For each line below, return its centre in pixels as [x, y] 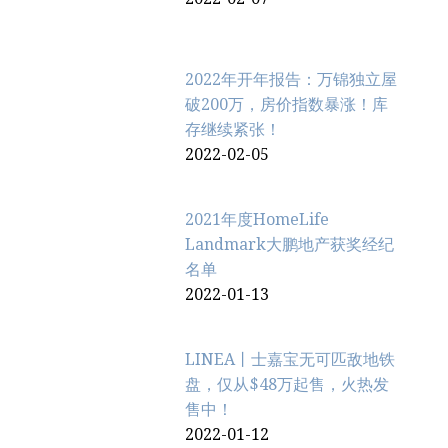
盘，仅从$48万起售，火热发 [287, 385]
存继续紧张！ [233, 130]
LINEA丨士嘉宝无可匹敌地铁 [290, 360]
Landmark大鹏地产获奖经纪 [290, 245]
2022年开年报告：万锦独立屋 [291, 80]
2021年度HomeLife [257, 220]
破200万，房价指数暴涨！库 [287, 105]
